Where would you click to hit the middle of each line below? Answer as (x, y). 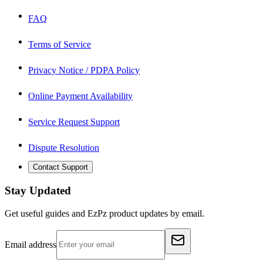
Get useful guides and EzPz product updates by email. (104, 213)
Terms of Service (60, 45)
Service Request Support (74, 122)
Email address (31, 244)
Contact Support (60, 167)
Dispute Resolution (64, 148)
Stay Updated (38, 191)
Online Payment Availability (80, 96)
